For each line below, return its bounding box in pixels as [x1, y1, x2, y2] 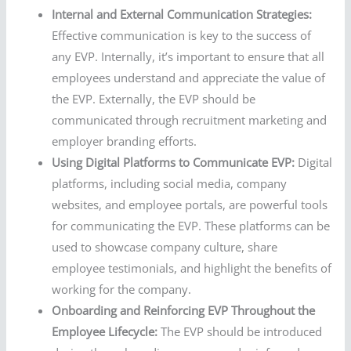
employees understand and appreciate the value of [52, 70, 326, 86]
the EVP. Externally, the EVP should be [52, 91, 256, 107]
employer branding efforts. [52, 133, 197, 150]
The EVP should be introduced [157, 324, 323, 340]
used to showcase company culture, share [52, 239, 278, 255]
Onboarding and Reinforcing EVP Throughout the [52, 302, 316, 319]
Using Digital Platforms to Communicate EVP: [52, 154, 295, 171]
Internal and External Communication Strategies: [52, 6, 313, 23]
